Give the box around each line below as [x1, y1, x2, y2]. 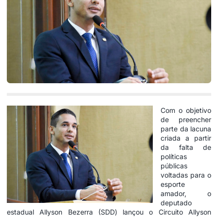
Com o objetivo [161, 106, 211, 114]
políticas [161, 152, 187, 161]
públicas [161, 161, 187, 170]
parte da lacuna [161, 124, 211, 133]
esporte [161, 180, 185, 188]
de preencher [161, 115, 211, 124]
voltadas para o [161, 170, 211, 179]
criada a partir [161, 133, 211, 142]
